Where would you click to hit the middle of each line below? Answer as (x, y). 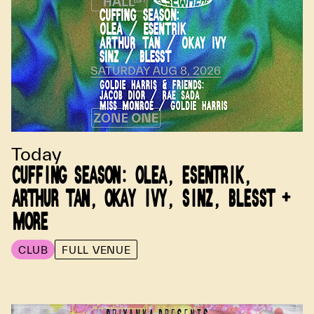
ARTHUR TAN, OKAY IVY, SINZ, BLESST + (152, 199)
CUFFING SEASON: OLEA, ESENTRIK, (132, 176)
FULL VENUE (96, 250)
